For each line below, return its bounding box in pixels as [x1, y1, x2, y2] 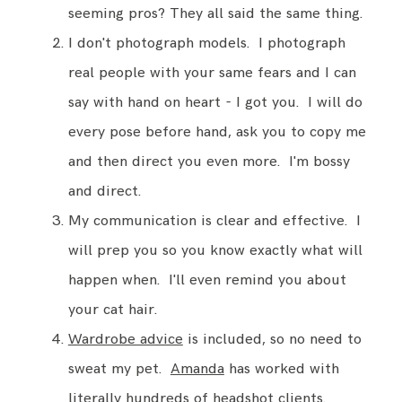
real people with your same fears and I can [67, 64, 356, 83]
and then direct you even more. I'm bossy [67, 153, 350, 171]
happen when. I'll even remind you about [67, 271, 346, 290]
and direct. [67, 182, 141, 201]
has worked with [223, 360, 339, 379]
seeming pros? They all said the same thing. [67, 4, 363, 23]
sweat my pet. [67, 360, 170, 379]
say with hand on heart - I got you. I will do [67, 93, 363, 112]
